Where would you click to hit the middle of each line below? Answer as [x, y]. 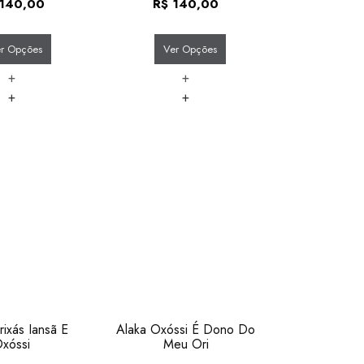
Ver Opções [190, 49]
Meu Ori [186, 344]
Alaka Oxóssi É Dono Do [186, 330]
